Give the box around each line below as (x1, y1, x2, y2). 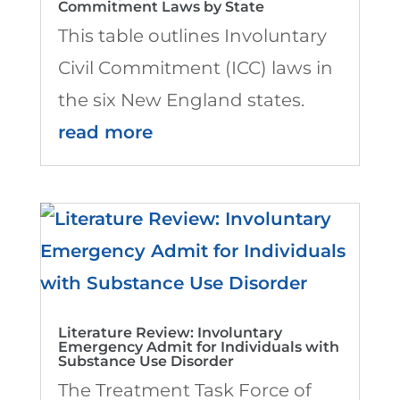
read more (57, 121, 153, 144)
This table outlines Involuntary (57, 25, 327, 47)
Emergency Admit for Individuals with (57, 338, 339, 356)
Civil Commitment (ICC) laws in (57, 57, 333, 79)
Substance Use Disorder (57, 353, 234, 371)
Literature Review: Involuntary (57, 324, 282, 342)
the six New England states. (57, 89, 304, 112)
